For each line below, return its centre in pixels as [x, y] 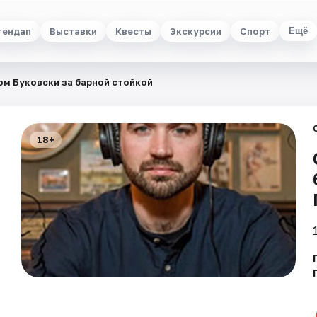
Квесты [133, 31]
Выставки [73, 31]
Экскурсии [195, 31]
